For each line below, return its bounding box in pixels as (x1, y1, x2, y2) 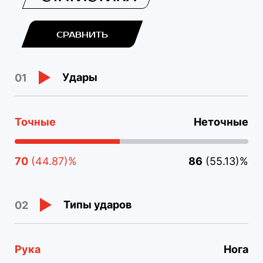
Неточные (194, 116, 248, 129)
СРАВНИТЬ (56, 30, 108, 41)
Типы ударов (63, 198, 131, 211)
